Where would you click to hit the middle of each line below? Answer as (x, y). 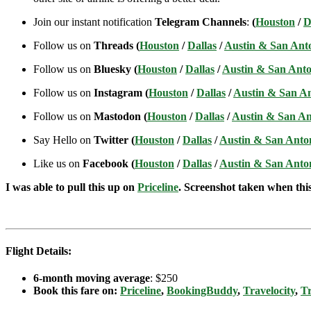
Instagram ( (121, 93)
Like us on (58, 164)
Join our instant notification (94, 22)
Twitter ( (114, 140)
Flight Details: (39, 251)
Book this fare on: (77, 290)
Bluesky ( (116, 69)
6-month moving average (92, 278)
